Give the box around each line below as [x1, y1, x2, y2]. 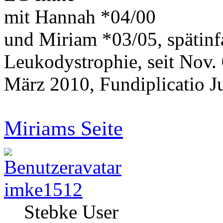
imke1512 [4, 179, 83, 201]
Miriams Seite [4, 117, 123, 140]
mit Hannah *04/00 [4, 6, 156, 28]
